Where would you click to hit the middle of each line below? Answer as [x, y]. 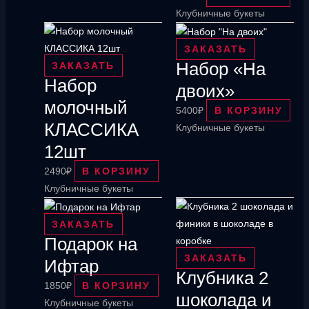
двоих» [205, 91]
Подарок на [90, 245]
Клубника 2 [222, 278]
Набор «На [221, 69]
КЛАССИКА [91, 130]
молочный [86, 108]
